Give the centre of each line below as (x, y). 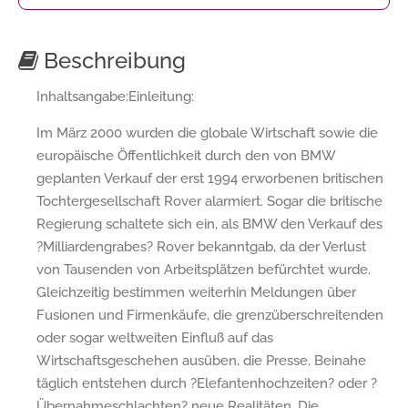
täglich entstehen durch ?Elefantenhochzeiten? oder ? (207, 383)
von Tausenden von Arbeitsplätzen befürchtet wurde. (204, 269)
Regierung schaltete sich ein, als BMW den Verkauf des (209, 224)
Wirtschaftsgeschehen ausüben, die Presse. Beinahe (201, 360)
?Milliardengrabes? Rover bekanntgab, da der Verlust (201, 246)
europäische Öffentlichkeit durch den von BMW (186, 155)
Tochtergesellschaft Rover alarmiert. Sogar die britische (209, 201)
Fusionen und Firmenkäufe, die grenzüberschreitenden (210, 315)
